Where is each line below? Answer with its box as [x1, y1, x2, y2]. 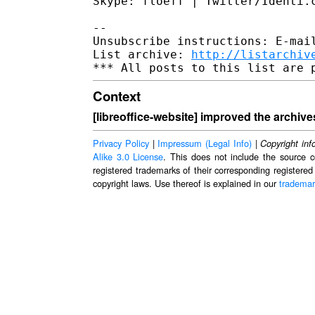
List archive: [93, 47, 191, 61]
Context [93, 86, 141, 105]
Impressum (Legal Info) [157, 136, 252, 150]
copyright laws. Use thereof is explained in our [93, 176, 279, 191]
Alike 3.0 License [93, 150, 164, 164]
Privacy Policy [93, 136, 149, 150]
